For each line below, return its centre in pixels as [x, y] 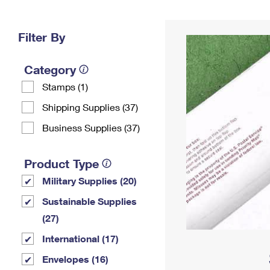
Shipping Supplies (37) [90, 107]
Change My [197, 16]
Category [50, 69]
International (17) [80, 238]
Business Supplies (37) [91, 127]
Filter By [42, 37]
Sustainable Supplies [89, 201]
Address [197, 26]
